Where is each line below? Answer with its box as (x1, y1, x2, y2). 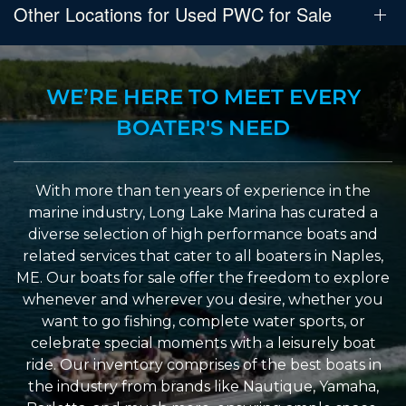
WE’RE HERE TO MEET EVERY (45, 83, 361, 110)
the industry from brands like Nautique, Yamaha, (27, 377, 379, 395)
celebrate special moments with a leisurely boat (30, 333, 376, 352)
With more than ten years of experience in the (35, 181, 371, 199)
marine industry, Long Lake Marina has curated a (28, 203, 378, 221)
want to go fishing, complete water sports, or (41, 312, 365, 330)
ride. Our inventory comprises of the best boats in (24, 355, 382, 373)
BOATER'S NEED (116, 114, 290, 140)
